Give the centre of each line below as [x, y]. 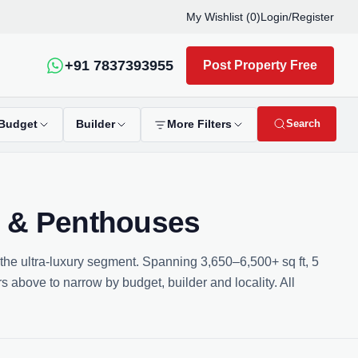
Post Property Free [260, 65]
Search [303, 123]
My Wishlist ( [218, 17]
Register [313, 17]
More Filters [199, 124]
